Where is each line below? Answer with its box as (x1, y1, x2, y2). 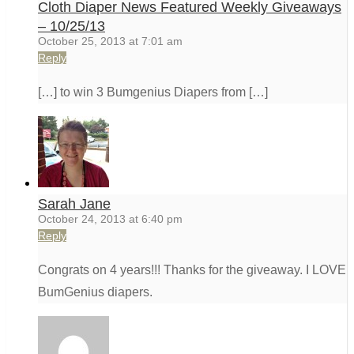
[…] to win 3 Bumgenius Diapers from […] (38, 85, 268, 100)
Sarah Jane (38, 196, 111, 213)
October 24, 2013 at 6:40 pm (38, 213, 183, 226)
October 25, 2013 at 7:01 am (38, 35, 183, 48)
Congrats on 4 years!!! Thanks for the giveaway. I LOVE (38, 263, 346, 277)
